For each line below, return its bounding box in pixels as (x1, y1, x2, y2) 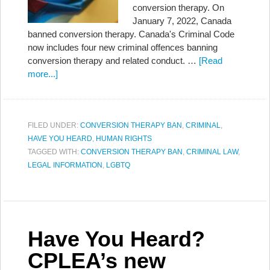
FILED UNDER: (28, 121, 80, 130)
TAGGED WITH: (28, 148, 81, 156)
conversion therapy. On (133, 2, 224, 13)
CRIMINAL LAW (186, 148, 238, 156)
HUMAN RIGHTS (96, 134, 152, 143)
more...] (28, 69, 58, 79)
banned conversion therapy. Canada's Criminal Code (28, 29, 234, 39)
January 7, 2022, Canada (133, 16, 231, 26)
